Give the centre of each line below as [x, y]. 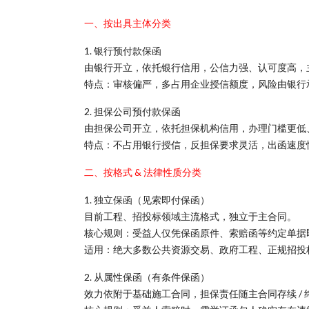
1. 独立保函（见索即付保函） [147, 200]
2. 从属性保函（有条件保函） [147, 277]
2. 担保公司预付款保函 [132, 111]
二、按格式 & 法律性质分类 [143, 172]
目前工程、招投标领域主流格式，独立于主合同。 [190, 216]
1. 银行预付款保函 [123, 51]
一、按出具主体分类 [128, 23]
